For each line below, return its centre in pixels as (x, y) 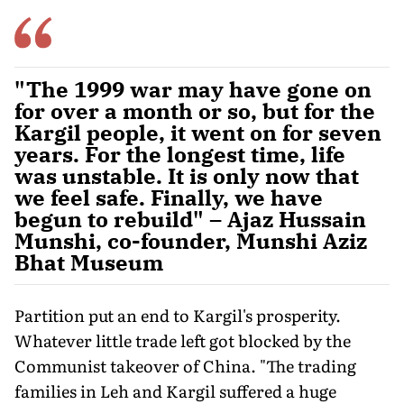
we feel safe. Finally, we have (169, 197)
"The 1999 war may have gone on (193, 89)
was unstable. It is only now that (187, 175)
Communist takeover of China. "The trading (185, 365)
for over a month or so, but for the (195, 110)
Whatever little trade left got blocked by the (183, 340)
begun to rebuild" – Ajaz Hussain (190, 219)
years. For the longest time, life (180, 154)
